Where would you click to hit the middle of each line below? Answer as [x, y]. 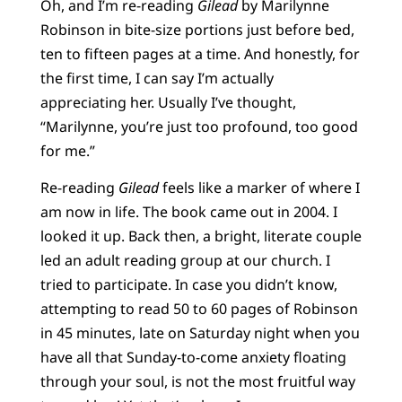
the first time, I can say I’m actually [157, 78]
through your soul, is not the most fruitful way [197, 382]
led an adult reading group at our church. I [185, 261]
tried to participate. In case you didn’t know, [188, 285]
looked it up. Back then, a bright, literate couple [201, 236]
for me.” [71, 150]
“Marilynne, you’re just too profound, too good [199, 126]
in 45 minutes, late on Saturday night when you [200, 333]
